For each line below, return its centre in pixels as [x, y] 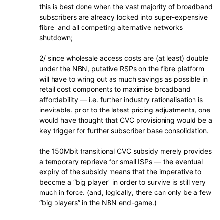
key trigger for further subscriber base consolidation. [124, 130]
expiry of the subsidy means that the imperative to [120, 172]
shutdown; [56, 38]
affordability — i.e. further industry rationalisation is [121, 99]
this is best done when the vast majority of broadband [126, 7]
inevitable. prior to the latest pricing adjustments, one [125, 110]
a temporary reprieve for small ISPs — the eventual [121, 161]
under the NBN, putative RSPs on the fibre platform [122, 69]
